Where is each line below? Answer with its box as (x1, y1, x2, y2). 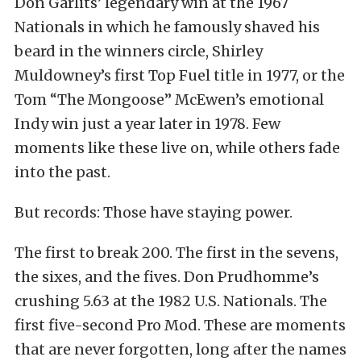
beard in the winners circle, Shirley (15, 42, 263, 60)
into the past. (15, 163, 110, 181)
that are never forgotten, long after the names (15, 340, 346, 359)
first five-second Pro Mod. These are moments (15, 316, 346, 334)
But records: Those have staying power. (15, 203, 293, 222)
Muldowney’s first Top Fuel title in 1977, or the (15, 66, 345, 85)
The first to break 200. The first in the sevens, (15, 243, 338, 262)
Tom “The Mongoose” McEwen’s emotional (15, 90, 324, 109)
